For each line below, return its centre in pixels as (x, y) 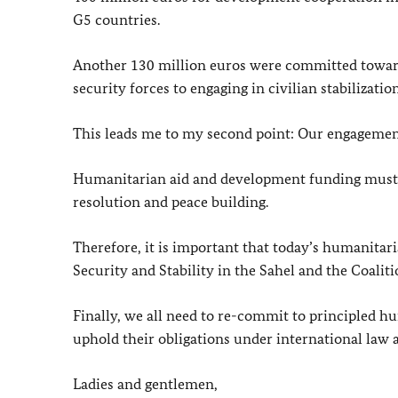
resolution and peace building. (171, 202)
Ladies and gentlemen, (145, 384)
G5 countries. (116, 20)
